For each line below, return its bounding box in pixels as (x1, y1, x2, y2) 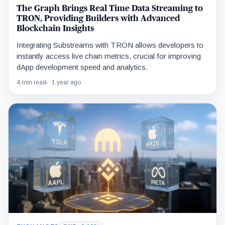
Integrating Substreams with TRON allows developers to (17, 41, 203, 50)
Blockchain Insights (17, 24, 94, 33)
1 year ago (52, 79, 81, 86)
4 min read (17, 79, 46, 86)
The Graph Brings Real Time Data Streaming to (17, 4, 203, 13)
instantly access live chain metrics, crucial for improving (17, 52, 201, 61)
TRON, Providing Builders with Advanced (17, 14, 180, 23)
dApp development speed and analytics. (17, 63, 148, 72)
